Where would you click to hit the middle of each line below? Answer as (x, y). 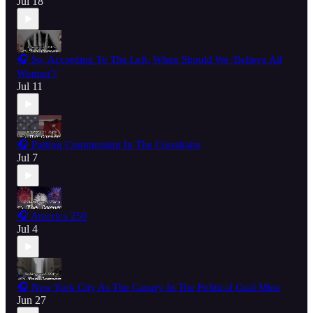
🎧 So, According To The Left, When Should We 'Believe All (150, 60)
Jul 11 (30, 87)
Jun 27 (31, 300)
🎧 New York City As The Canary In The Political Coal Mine (149, 287)
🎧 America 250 (52, 216)
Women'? (37, 74)
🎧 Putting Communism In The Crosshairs (109, 145)
